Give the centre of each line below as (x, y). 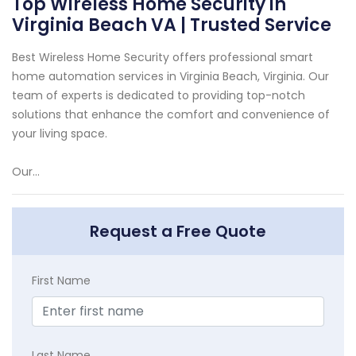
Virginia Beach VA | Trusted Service (172, 25)
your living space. (60, 133)
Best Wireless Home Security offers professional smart (163, 57)
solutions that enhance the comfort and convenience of (171, 114)
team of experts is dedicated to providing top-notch (159, 95)
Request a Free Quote (178, 231)
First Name (61, 280)
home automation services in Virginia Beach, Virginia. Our (170, 76)
